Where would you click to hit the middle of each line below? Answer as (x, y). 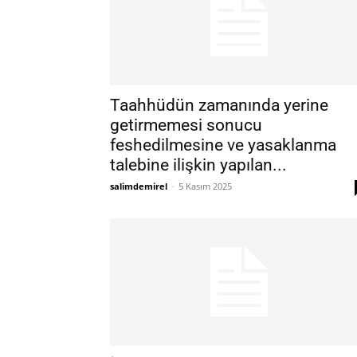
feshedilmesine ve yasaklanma (223, 145)
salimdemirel (139, 186)
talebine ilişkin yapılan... (198, 165)
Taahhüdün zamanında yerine (219, 105)
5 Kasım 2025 (205, 186)
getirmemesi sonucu (186, 125)
